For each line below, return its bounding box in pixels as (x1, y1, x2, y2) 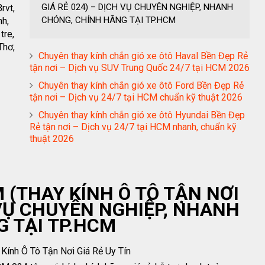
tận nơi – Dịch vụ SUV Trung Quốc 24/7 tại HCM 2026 (30, 62, 250, 74)
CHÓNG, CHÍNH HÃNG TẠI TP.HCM (41, 15, 176, 26)
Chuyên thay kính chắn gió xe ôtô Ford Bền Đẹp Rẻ (38, 80, 244, 92)
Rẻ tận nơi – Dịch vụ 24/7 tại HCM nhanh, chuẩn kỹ (30, 121, 237, 133)
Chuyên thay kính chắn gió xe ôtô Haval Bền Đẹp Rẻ (38, 50, 248, 62)
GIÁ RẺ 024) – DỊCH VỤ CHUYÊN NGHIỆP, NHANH (41, 2, 233, 13)
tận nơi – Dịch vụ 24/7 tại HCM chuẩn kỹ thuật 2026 (30, 92, 243, 104)
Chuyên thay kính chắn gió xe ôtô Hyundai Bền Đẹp (38, 109, 245, 121)
